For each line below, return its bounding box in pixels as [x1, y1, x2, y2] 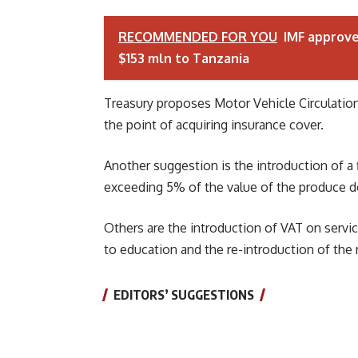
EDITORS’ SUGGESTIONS [113, 287, 254, 303]
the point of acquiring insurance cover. [104, 117, 324, 133]
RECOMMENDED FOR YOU [118, 29, 277, 45]
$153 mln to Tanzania [118, 50, 249, 66]
